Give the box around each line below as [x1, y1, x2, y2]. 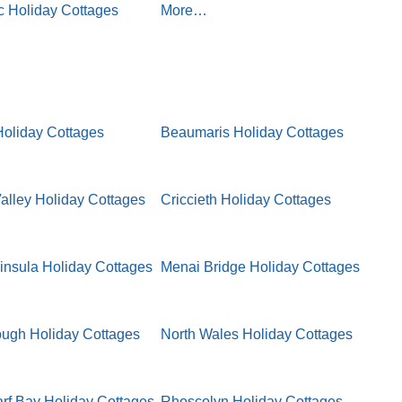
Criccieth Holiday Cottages [161, 192, 332, 208]
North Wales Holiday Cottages [161, 327, 354, 343]
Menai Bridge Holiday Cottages [161, 259, 361, 275]
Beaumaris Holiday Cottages [161, 125, 345, 141]
